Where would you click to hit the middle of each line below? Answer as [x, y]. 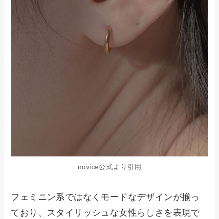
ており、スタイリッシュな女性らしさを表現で [105, 212]
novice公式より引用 [109, 166]
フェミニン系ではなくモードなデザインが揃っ [105, 197]
